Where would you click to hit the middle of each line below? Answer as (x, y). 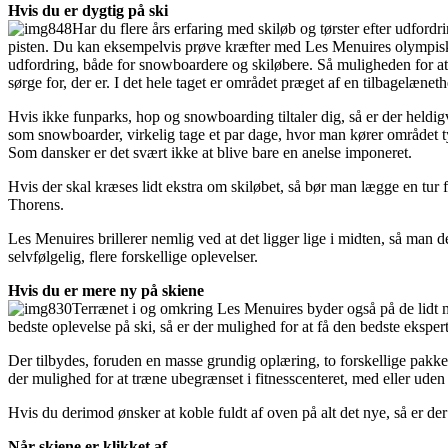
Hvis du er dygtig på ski (88, 10)
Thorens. (36, 204)
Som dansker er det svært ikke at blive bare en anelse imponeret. (210, 152)
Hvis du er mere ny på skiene (106, 290)
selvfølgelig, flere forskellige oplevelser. (133, 256)
